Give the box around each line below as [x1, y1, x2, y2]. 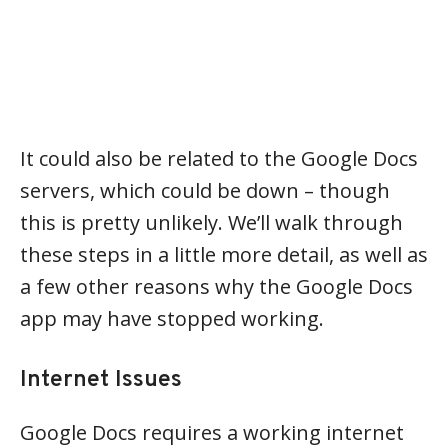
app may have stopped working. [20, 304, 324, 332]
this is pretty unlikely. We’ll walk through [20, 208, 403, 236]
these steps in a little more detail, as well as [20, 240, 428, 268]
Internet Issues [20, 365, 182, 395]
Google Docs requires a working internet [20, 418, 404, 446]
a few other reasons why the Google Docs [20, 272, 413, 300]
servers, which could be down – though [20, 176, 390, 204]
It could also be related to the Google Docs [20, 144, 418, 172]
